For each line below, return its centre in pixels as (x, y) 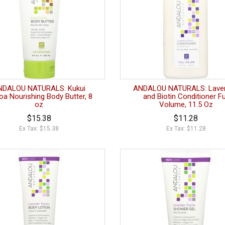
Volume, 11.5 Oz (186, 105)
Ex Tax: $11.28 (186, 129)
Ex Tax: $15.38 (39, 129)
